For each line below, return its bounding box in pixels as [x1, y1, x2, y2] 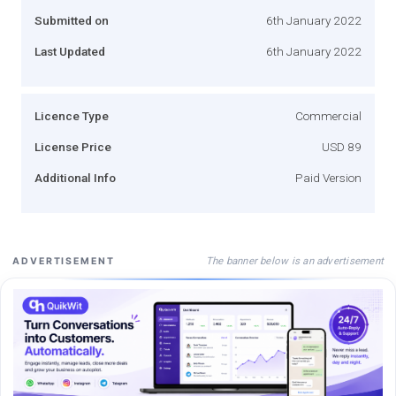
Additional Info [34, 170, 116, 185]
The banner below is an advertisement [205, 254, 384, 267]
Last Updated [34, 43, 105, 58]
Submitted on [34, 12, 109, 27]
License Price [34, 139, 111, 154]
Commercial [295, 108, 362, 123]
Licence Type [34, 108, 109, 123]
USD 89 [322, 139, 362, 154]
